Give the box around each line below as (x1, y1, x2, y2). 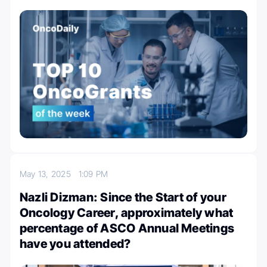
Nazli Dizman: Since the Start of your (20, 190, 226, 204)
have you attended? (20, 236, 131, 251)
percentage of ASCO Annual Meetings (20, 221, 235, 235)
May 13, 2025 (20, 168, 79, 179)
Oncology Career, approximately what (20, 205, 234, 220)
